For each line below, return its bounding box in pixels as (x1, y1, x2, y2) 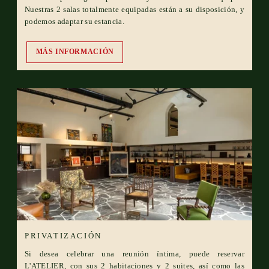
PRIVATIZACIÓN (25, 231, 102, 240)
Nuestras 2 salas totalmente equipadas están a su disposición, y (25, 5, 244, 14)
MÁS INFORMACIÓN (35, 47, 114, 56)
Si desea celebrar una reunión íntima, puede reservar (25, 249, 244, 258)
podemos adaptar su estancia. (25, 17, 127, 26)
